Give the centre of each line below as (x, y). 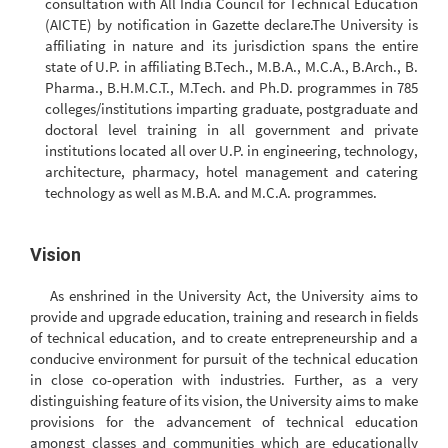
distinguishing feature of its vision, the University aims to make (224, 400)
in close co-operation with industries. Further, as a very (224, 379)
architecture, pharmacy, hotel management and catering (231, 172)
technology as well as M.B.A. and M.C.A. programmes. (211, 193)
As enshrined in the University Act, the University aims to (234, 295)
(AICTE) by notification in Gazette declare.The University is (231, 25)
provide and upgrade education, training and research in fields (224, 316)
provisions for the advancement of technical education (224, 421)
